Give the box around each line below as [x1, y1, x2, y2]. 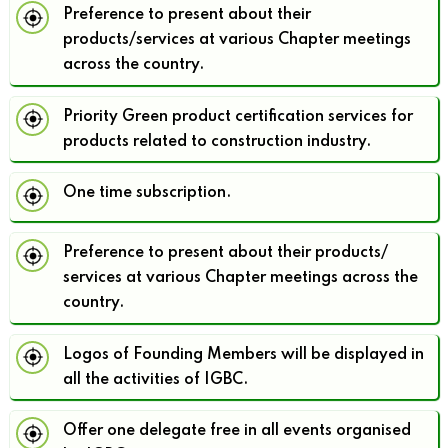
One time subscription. [63, 185, 231, 202]
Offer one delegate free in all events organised [63, 423, 411, 440]
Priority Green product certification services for [63, 108, 413, 125]
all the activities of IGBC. [63, 371, 248, 388]
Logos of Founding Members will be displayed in [63, 346, 424, 363]
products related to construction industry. [63, 133, 371, 150]
